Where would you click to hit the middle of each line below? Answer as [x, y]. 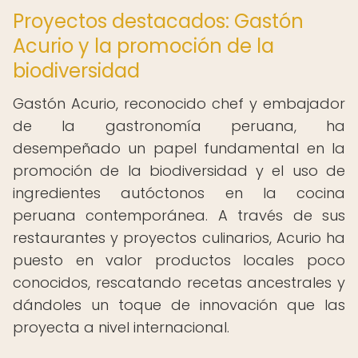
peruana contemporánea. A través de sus [179, 215]
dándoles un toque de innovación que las [179, 305]
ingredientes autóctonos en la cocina [179, 193]
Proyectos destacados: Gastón [158, 21]
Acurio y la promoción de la [143, 46]
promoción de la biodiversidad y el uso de [179, 171]
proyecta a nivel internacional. [121, 327]
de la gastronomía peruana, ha [179, 126]
